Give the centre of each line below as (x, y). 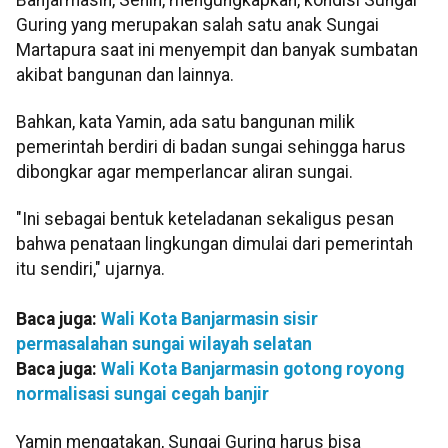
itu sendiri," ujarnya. (90, 269)
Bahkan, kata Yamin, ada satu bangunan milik (185, 121)
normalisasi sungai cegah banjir (142, 394)
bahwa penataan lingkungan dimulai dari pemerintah (214, 244)
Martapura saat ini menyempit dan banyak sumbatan (217, 49)
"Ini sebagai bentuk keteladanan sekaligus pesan (205, 219)
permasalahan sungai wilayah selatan (164, 344)
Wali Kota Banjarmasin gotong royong (252, 369)
